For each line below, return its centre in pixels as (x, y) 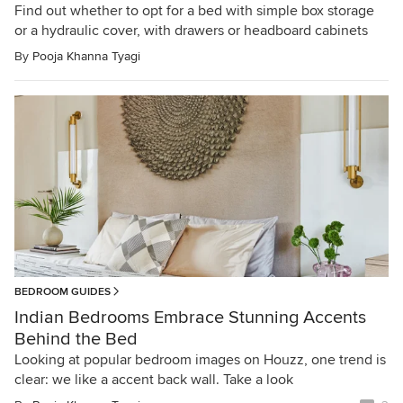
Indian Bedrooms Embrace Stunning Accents (190, 318)
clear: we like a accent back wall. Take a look (154, 380)
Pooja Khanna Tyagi (86, 56)
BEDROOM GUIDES (63, 292)
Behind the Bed (76, 340)
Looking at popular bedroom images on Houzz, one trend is (200, 360)
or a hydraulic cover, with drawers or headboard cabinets (191, 30)
